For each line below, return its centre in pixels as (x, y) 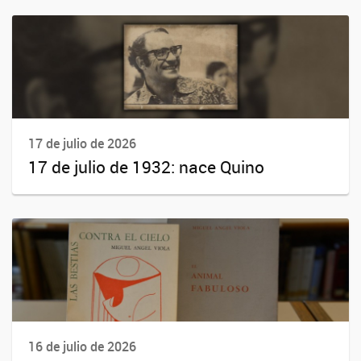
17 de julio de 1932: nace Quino (146, 166)
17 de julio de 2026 (82, 143)
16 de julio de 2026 (82, 346)
